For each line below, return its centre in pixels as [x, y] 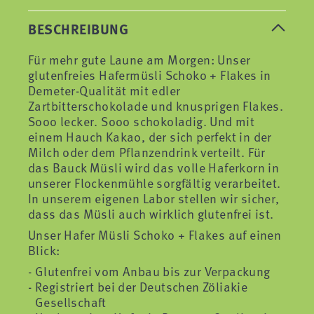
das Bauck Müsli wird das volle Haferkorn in [154, 167]
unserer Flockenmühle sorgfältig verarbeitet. [155, 183]
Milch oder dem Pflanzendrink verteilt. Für [147, 152]
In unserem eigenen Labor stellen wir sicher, [154, 198]
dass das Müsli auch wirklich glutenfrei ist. [151, 213]
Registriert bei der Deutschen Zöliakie [142, 286]
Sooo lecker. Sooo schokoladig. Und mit [142, 121]
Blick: [44, 250]
